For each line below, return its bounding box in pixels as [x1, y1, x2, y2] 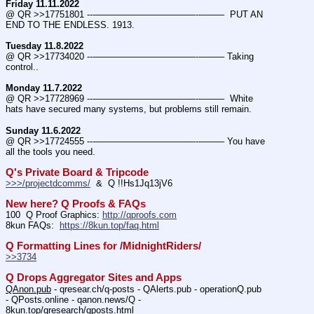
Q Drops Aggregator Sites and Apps [6, 272, 182, 284]
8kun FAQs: [6, 220, 60, 231]
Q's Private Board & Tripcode [6, 166, 149, 178]
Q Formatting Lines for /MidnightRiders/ [6, 240, 201, 252]
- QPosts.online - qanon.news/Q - [6, 294, 141, 305]
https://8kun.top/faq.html [60, 220, 159, 231]
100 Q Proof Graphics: [6, 210, 102, 220]
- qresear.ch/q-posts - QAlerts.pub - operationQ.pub [51, 283, 261, 294]
